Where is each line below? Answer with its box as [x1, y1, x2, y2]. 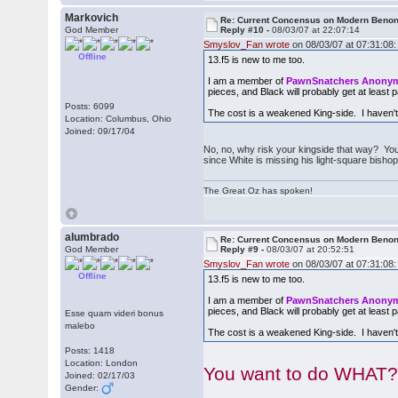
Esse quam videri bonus [65, 308, 164, 318]
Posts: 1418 [65, 346, 115, 355]
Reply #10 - [220, 25, 273, 35]
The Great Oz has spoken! [203, 186, 314, 195]
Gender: [65, 383, 102, 393]
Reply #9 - [220, 244, 267, 254]
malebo [65, 321, 96, 330]
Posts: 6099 [65, 101, 115, 111]
